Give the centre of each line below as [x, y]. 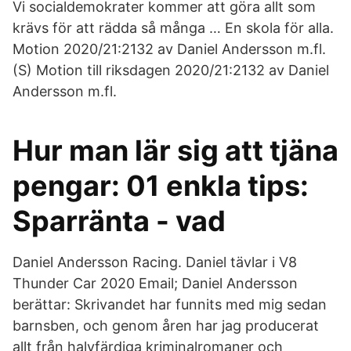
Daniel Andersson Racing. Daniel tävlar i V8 [155, 262]
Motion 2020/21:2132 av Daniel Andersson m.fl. [169, 49]
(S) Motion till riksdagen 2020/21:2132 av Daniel [171, 70]
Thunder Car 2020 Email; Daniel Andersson [155, 283]
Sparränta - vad [119, 221]
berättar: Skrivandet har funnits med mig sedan [170, 304]
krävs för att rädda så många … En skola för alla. [173, 28]
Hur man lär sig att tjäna [175, 150]
